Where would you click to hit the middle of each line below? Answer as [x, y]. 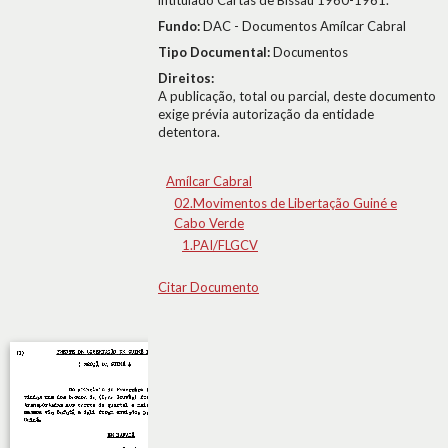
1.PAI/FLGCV [220, 245]
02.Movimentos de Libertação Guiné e [285, 203]
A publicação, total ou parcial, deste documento [297, 96]
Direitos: [186, 78]
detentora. [189, 132]
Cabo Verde [209, 223]
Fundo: [180, 26]
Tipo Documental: [215, 52]
